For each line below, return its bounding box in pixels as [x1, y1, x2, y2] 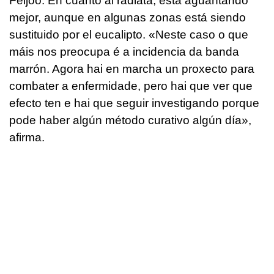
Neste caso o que [155, 28, 248, 41]
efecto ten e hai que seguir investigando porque [9, 96, 259, 109]
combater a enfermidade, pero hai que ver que [9, 79, 253, 92]
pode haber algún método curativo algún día [9, 113, 242, 127]
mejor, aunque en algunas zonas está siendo [9, 10, 246, 24]
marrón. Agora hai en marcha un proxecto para [9, 62, 254, 75]
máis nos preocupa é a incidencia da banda [9, 45, 239, 58]
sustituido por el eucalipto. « [9, 28, 155, 41]
